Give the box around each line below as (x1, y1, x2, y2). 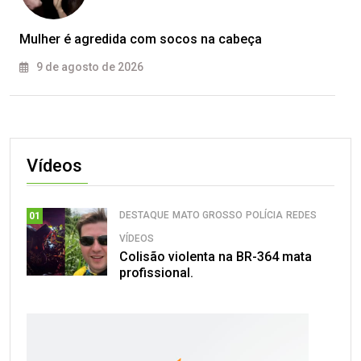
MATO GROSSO (172, 210, 243, 222)
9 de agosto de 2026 (34, 60, 143, 74)
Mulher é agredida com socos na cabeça (19, 31, 262, 48)
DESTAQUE (119, 210, 169, 222)
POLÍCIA (246, 210, 283, 222)
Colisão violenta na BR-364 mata (119, 249, 312, 265)
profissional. (119, 265, 193, 281)
